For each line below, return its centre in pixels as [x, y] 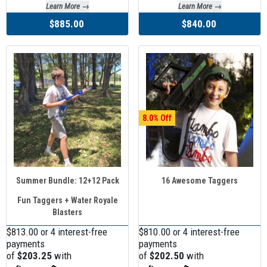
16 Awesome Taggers [200, 180]
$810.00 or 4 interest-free [189, 232]
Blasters [67, 212]
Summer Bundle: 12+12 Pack [67, 180]
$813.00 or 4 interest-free [57, 232]
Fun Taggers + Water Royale [67, 200]
